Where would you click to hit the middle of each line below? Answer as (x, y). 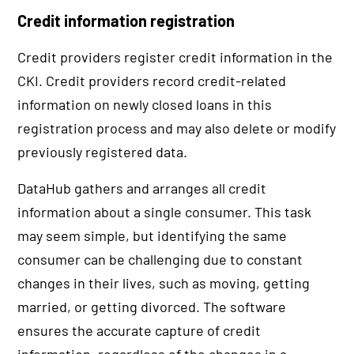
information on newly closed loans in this (145, 105)
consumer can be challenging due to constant (160, 260)
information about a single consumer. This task (165, 212)
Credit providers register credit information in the (175, 57)
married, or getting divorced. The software (152, 307)
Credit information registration (126, 21)
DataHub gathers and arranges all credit (142, 188)
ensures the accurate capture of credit (139, 331)
